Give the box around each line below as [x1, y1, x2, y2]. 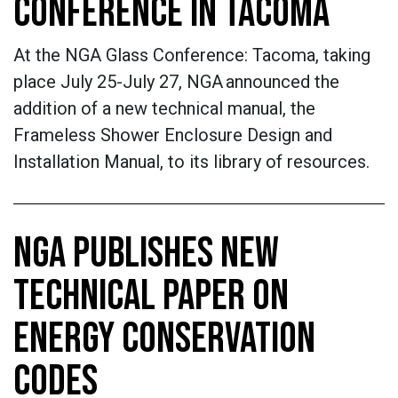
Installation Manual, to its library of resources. [13, 151, 370, 172]
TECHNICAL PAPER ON [13, 271, 289, 322]
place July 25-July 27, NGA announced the [13, 71, 339, 92]
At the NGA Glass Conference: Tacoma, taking [13, 44, 370, 66]
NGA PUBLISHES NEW [13, 228, 279, 279]
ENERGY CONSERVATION [13, 314, 315, 364]
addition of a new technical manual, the [13, 98, 315, 119]
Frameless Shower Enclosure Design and [13, 124, 332, 146]
